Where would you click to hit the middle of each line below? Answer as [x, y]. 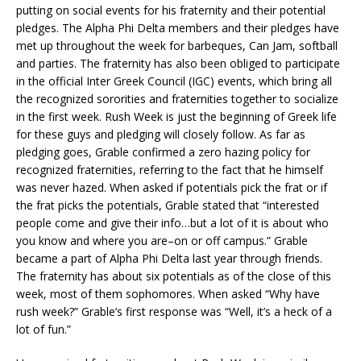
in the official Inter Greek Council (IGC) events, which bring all [174, 81]
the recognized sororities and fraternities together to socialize [177, 99]
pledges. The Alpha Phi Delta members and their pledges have [178, 28]
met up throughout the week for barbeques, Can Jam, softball [177, 46]
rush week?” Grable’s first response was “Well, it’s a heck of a [174, 311]
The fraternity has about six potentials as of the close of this [174, 276]
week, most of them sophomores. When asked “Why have [168, 294]
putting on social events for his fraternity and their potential [171, 10]
